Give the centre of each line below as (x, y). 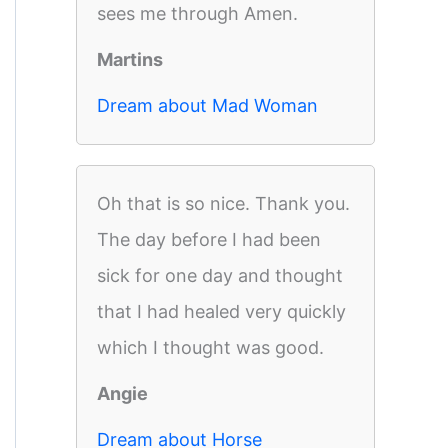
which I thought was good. (210, 347)
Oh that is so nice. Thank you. (223, 203)
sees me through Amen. (197, 13)
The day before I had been (209, 239)
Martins (130, 59)
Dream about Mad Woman (207, 105)
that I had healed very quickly (221, 311)
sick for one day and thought (220, 275)
